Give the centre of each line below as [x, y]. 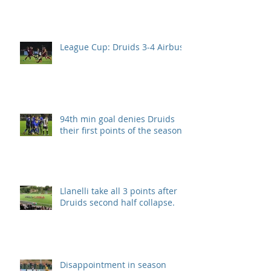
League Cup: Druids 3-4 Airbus [122, 47]
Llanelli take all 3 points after [119, 191]
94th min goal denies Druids [117, 119]
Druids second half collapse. [117, 202]
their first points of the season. [122, 130]
